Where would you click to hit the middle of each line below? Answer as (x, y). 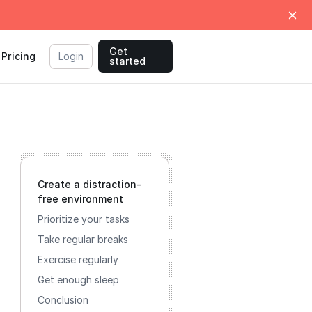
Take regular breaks (83, 239)
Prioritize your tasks (84, 219)
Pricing (19, 56)
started (128, 61)
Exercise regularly (78, 259)
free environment (80, 199)
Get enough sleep (78, 280)
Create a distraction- (89, 184)
